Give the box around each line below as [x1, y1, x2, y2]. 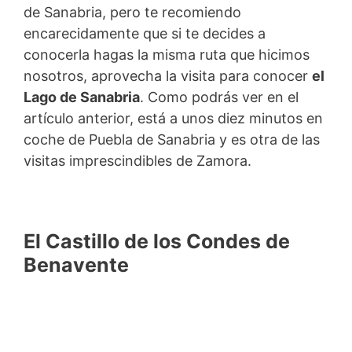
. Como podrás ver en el [140, 89, 299, 106]
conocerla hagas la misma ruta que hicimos [24, 46, 310, 64]
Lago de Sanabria [24, 89, 140, 106]
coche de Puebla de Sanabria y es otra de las [24, 131, 320, 148]
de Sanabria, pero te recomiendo [24, 4, 241, 21]
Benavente [24, 252, 129, 277]
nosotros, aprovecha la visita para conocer [24, 68, 312, 85]
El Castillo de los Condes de [24, 229, 290, 253]
